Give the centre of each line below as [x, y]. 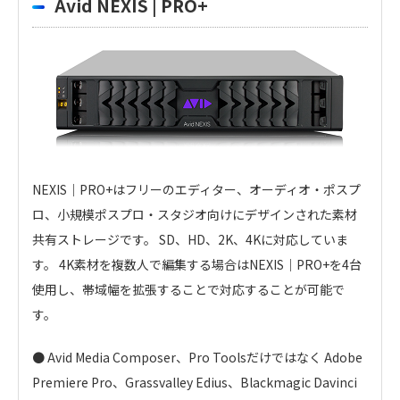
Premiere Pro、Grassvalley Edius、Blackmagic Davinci [195, 383]
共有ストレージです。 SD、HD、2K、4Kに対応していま [190, 240]
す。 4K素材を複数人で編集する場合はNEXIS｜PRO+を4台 [197, 265]
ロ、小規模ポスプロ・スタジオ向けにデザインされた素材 [195, 215]
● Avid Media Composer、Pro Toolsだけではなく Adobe [197, 358]
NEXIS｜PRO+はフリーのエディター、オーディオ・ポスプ [196, 190]
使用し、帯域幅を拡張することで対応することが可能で [188, 290]
